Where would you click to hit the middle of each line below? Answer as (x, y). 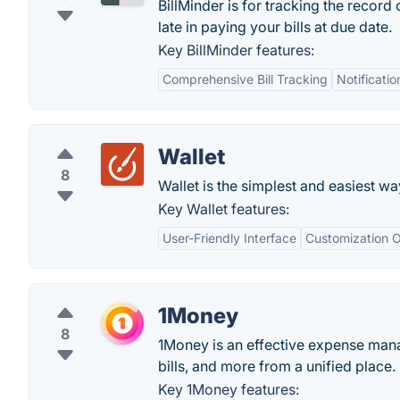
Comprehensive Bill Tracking (245, 79)
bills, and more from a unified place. (277, 366)
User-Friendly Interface (229, 238)
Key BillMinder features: (236, 50)
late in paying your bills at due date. (275, 27)
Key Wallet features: (224, 209)
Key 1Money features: (229, 389)
